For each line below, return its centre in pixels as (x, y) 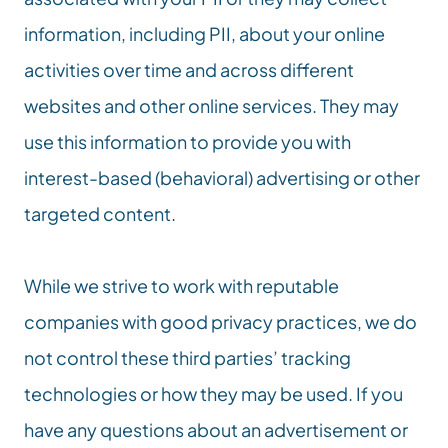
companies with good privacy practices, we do (220, 321)
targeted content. (100, 213)
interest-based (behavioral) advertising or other (222, 177)
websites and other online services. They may (211, 105)
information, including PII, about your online (204, 33)
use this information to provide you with (187, 141)
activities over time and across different (189, 69)
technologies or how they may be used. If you (213, 393)
